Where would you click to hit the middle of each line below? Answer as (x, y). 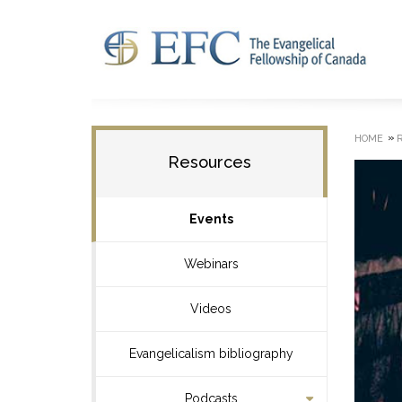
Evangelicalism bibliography (211, 354)
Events (211, 219)
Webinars (211, 264)
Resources (209, 162)
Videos (211, 309)
